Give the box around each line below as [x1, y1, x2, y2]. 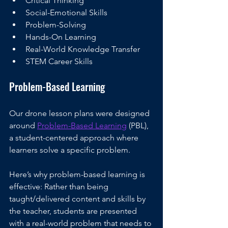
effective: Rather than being [9, 182, 110, 192]
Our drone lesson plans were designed [9, 108, 152, 119]
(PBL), [127, 121, 151, 131]
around [9, 121, 37, 131]
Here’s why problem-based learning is [9, 169, 147, 180]
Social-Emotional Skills [25, 8, 107, 18]
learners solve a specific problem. [9, 145, 132, 155]
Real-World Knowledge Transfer [25, 44, 140, 54]
